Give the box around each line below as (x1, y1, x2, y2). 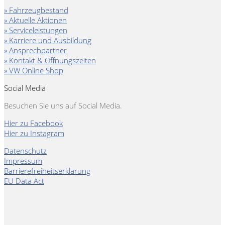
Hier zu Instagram (4, 128, 64, 139)
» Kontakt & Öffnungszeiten (4, 55, 96, 66)
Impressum (4, 156, 42, 166)
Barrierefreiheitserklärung (4, 166, 90, 176)
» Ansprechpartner (4, 45, 67, 56)
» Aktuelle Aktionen (4, 15, 67, 26)
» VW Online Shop (4, 65, 63, 76)
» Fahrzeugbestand (4, 5, 68, 16)
